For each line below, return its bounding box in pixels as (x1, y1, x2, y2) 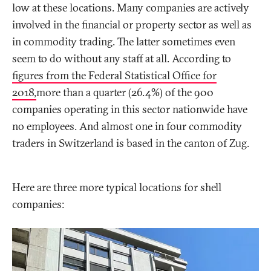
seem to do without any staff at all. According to (12, 51, 231, 66)
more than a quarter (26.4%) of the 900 (36, 85, 214, 100)
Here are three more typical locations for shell (12, 180, 221, 195)
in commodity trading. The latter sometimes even (12, 34, 235, 49)
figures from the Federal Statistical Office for (12, 68, 217, 83)
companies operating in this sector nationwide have (12, 102, 247, 117)
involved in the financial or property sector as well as (12, 18, 252, 32)
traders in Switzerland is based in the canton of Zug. (12, 136, 249, 151)
